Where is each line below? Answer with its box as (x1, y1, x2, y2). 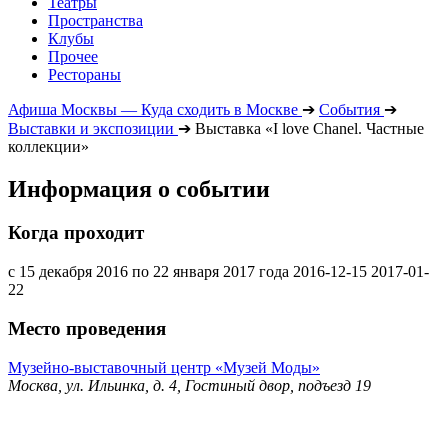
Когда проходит (8, 222, 144, 244)
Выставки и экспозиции (8, 119, 174, 137)
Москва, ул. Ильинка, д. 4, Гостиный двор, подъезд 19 (8, 376, 371, 394)
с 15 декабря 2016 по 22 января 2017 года (8, 263, 289, 281)
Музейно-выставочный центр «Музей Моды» (8, 358, 320, 376)
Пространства (48, 11, 143, 29)
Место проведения (8, 317, 166, 339)
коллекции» (8, 137, 89, 155)
